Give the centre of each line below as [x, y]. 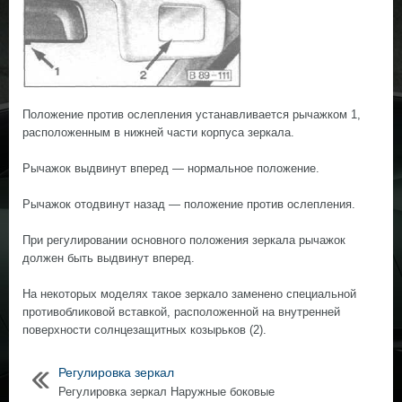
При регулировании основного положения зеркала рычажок [184, 240]
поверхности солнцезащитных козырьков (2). [144, 330]
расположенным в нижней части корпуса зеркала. [158, 132]
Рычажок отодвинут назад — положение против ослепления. [189, 204]
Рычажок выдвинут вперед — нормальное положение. [171, 168]
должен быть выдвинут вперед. [109, 258]
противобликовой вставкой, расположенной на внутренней [181, 312]
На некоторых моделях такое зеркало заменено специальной [189, 294]
